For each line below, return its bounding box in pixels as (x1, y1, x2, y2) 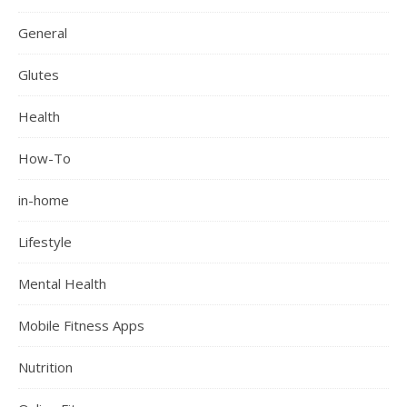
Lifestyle (18, 233, 72, 252)
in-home (18, 191, 69, 210)
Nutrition (18, 358, 73, 377)
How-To (18, 149, 71, 168)
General (18, 24, 67, 43)
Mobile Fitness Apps (18, 316, 144, 335)
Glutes (18, 65, 59, 84)
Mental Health (18, 274, 106, 293)
